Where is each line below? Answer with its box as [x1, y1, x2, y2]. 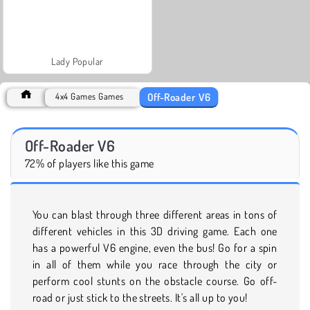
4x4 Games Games [55, 90, 124, 102]
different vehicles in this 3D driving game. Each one [33, 224, 277, 238]
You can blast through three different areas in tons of [33, 207, 277, 221]
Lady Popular [51, 55, 104, 67]
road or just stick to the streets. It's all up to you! [33, 290, 248, 304]
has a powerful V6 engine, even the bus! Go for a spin [33, 240, 277, 255]
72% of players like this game [25, 156, 154, 170]
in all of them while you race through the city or [33, 257, 277, 271]
